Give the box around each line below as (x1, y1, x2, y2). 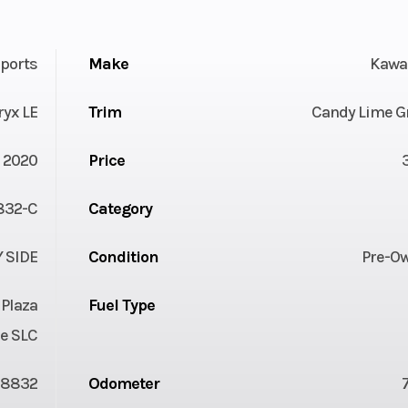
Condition (87, 246, 158, 267)
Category (87, 198, 152, 219)
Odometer (87, 372, 159, 393)
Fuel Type (87, 294, 155, 315)
